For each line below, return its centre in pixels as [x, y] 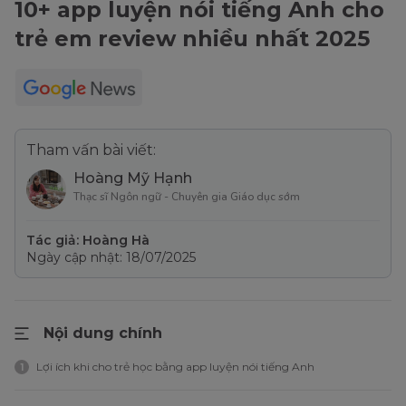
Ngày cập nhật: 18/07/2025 [111, 258]
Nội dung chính [103, 333]
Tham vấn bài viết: [91, 150]
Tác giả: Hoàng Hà [88, 241]
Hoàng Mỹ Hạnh [133, 179]
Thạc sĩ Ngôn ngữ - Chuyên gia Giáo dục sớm [187, 197]
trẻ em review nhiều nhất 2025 [192, 39]
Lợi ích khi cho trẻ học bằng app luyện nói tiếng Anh [175, 367]
